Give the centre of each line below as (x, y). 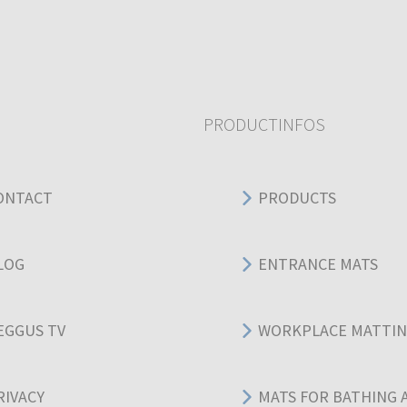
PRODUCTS (297, 198)
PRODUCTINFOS (264, 124)
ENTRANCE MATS (318, 264)
